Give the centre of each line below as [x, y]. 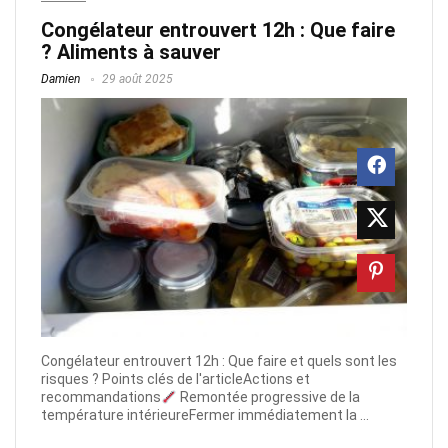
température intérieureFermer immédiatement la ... [205, 415]
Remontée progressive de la [268, 397]
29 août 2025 [136, 78]
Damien [60, 78]
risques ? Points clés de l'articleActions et [175, 379]
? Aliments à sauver [131, 51]
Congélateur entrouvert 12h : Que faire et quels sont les [219, 361]
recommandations [101, 397]
